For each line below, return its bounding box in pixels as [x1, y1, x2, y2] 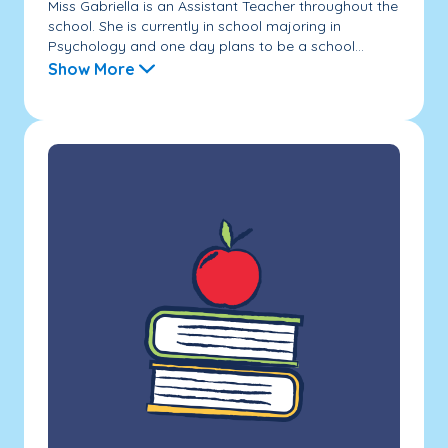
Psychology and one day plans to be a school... [48, 36, 364, 55]
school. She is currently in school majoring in [48, 16, 341, 35]
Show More [48, 58, 135, 79]
